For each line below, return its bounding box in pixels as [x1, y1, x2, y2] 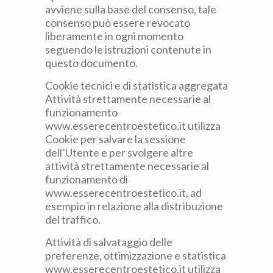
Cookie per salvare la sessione [45, 132, 186, 146]
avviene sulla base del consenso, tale [45, 2, 216, 16]
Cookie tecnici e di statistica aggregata [45, 79, 228, 92]
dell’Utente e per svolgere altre [45, 146, 193, 159]
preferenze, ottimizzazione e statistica [45, 249, 226, 262]
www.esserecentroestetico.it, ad [45, 186, 202, 199]
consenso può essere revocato [45, 16, 190, 29]
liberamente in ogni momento [45, 29, 183, 43]
